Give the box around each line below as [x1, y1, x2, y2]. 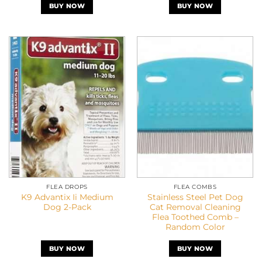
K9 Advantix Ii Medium [20, 192, 113, 202]
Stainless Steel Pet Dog [147, 192, 243, 202]
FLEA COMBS [173, 183, 217, 191]
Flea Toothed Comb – [151, 212, 239, 222]
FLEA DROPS [46, 183, 88, 191]
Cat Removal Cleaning [149, 202, 241, 212]
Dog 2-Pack [43, 202, 91, 212]
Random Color [165, 222, 225, 232]
